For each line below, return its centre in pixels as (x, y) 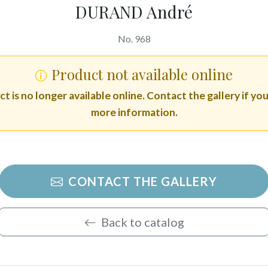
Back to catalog (142, 222)
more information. (134, 112)
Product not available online (142, 74)
